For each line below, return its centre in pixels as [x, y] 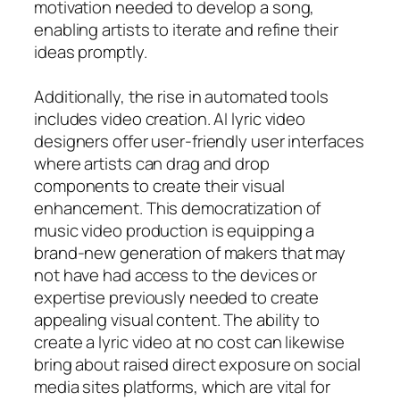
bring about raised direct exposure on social [197, 364]
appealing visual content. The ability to [177, 319]
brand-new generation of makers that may [190, 252]
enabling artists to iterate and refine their [186, 29]
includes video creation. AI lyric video [170, 118]
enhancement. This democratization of [178, 208]
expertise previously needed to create [177, 297]
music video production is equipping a [175, 230]
